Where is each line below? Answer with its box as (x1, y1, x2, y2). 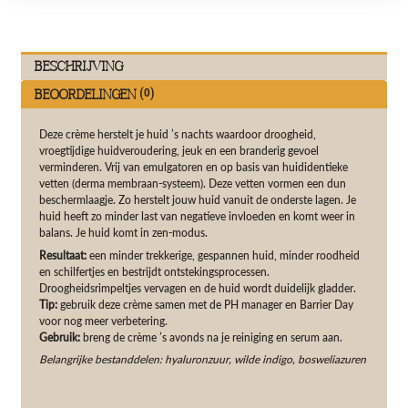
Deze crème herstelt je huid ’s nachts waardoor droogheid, (39, 127, 317, 141)
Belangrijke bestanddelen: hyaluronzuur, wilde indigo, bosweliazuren (39, 352, 367, 367)
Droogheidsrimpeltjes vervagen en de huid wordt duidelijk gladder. (39, 280, 357, 295)
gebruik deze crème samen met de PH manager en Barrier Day (57, 297, 354, 311)
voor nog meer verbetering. (39, 313, 168, 328)
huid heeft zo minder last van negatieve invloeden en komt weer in (39, 209, 356, 223)
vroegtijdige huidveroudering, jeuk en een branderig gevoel (39, 143, 320, 158)
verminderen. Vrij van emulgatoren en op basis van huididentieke (39, 159, 349, 174)
